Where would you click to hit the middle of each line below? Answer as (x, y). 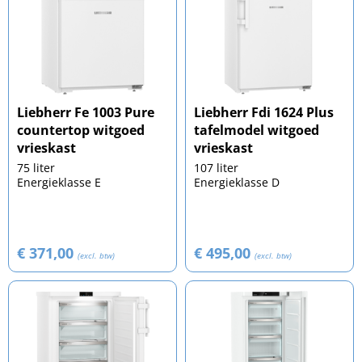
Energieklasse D (237, 183)
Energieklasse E (59, 183)
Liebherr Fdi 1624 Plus (264, 113)
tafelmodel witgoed (257, 130)
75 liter (36, 168)
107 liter (216, 168)
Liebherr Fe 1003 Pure (86, 113)
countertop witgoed (81, 130)
